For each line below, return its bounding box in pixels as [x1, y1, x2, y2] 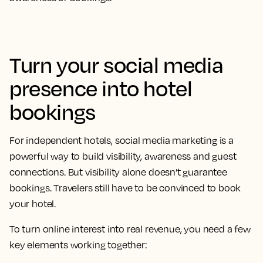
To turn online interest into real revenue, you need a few [9, 223, 251, 235]
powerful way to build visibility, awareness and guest [9, 150, 237, 163]
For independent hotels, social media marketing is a [9, 134, 234, 147]
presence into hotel [9, 75, 193, 102]
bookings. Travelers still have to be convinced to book [9, 182, 241, 194]
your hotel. [9, 198, 56, 210]
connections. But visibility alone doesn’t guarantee [9, 166, 227, 178]
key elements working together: [9, 239, 147, 251]
